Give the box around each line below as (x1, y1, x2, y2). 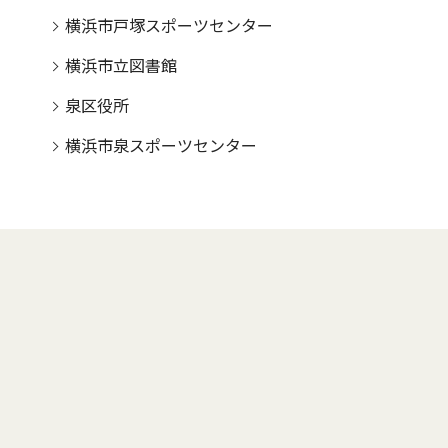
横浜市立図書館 (65, 56, 177, 76)
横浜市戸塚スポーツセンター (65, 16, 273, 36)
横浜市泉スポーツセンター (65, 136, 257, 156)
